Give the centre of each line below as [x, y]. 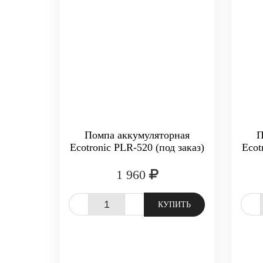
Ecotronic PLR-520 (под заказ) [137, 147]
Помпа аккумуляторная [137, 135]
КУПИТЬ [174, 205]
